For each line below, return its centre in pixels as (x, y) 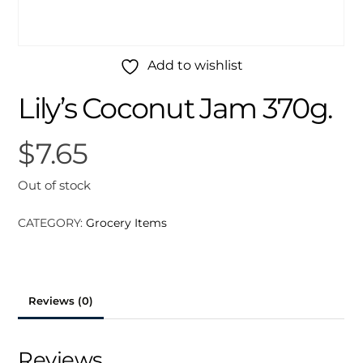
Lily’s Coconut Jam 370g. (175, 109)
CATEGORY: (52, 222)
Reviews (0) (61, 301)
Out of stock (55, 185)
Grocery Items (127, 222)
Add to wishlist (195, 66)
